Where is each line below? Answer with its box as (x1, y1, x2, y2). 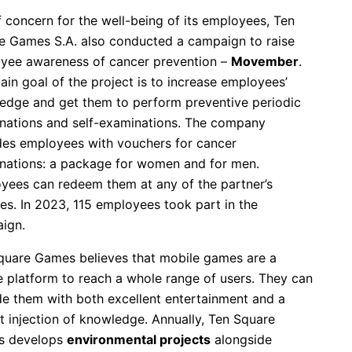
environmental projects (67, 331, 211, 347)
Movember (231, 53, 299, 69)
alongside (211, 331, 272, 347)
